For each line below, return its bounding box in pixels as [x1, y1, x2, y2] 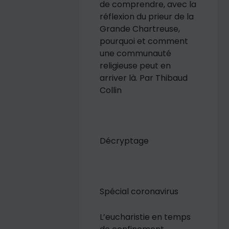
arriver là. [100, 72, 140, 84]
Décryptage [100, 135, 149, 147]
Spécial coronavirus [100, 186, 179, 198]
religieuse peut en [100, 59, 171, 72]
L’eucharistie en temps [100, 211, 191, 223]
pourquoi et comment [100, 35, 189, 47]
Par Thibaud [140, 72, 188, 84]
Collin [100, 84, 122, 96]
